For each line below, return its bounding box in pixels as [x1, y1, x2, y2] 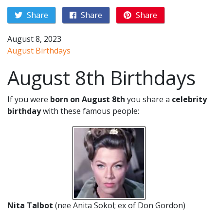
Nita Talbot [7, 200, 55, 211]
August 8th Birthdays [7, 64, 196, 91]
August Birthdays [7, 45, 71, 56]
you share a [125, 94, 172, 105]
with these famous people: [41, 106, 139, 116]
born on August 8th [50, 94, 125, 105]
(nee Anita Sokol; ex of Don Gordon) [55, 200, 185, 211]
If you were [7, 94, 50, 105]
